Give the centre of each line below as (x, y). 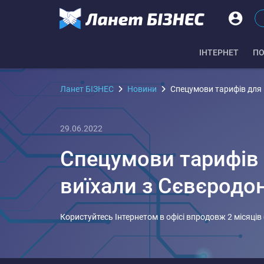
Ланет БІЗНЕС (87, 89)
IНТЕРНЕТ (219, 52)
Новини (142, 89)
